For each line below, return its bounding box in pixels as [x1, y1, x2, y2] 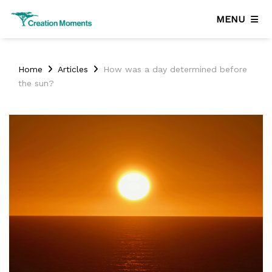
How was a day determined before [103, 64, 247, 75]
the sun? [18, 78, 54, 89]
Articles [58, 64, 88, 75]
